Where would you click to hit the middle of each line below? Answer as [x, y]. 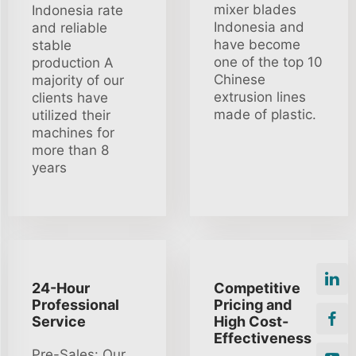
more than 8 [70, 150]
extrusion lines [260, 97]
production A [73, 63]
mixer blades [255, 10]
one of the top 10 [268, 62]
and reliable [70, 28]
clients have [70, 98]
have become [257, 44]
